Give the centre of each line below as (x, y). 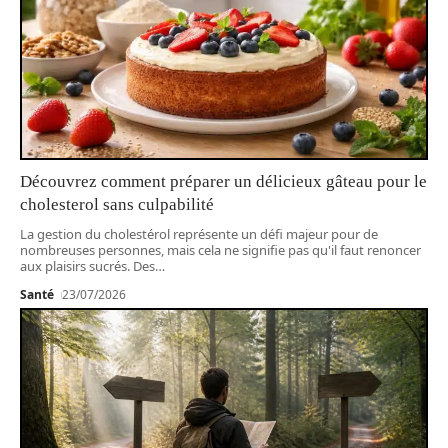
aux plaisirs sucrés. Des (87, 265)
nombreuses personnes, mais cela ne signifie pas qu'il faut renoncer (220, 249)
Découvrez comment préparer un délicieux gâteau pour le (223, 181)
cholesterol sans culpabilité (117, 204)
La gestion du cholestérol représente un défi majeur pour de (199, 233)
